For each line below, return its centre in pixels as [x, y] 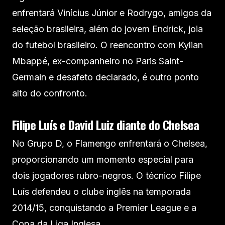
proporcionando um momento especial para [103, 159]
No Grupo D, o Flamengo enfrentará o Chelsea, [110, 143]
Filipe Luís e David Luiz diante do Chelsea [106, 125]
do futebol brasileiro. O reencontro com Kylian [107, 45]
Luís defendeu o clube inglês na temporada [101, 192]
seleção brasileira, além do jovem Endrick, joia [107, 29]
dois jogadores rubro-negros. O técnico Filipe [106, 176]
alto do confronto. [50, 93]
